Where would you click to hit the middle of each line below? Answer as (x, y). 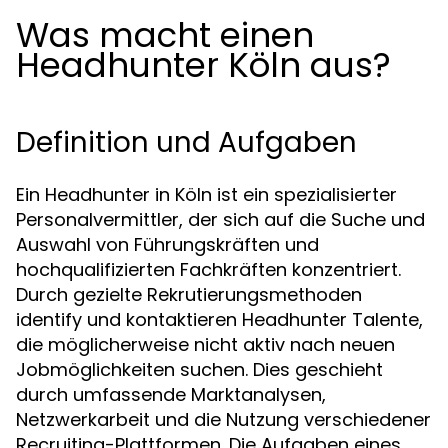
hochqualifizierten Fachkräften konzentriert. (208, 269)
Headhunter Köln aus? (203, 65)
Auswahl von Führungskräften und (167, 244)
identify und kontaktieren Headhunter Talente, (219, 319)
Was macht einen (165, 35)
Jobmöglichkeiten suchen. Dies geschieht (199, 369)
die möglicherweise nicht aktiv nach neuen (205, 344)
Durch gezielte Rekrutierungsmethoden (189, 294)
